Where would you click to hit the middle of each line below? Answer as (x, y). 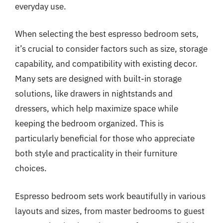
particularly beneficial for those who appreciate (105, 138)
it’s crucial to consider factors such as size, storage (111, 49)
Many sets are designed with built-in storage (98, 79)
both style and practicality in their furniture (96, 153)
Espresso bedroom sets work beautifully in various (110, 196)
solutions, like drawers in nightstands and (94, 94)
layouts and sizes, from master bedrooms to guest (110, 211)
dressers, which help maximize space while (97, 109)
